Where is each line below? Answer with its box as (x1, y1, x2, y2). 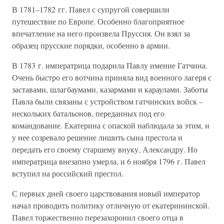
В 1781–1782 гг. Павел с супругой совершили (12, 4, 169, 14)
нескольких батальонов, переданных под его (12, 108, 164, 118)
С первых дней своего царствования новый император (12, 188, 200, 198)
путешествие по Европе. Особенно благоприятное (12, 16, 184, 26)
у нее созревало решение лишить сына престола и (12, 132, 182, 142)
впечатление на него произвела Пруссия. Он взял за (12, 28, 190, 38)
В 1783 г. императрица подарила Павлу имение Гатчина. (12, 60, 207, 70)
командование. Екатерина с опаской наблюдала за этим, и (12, 120, 209, 130)
